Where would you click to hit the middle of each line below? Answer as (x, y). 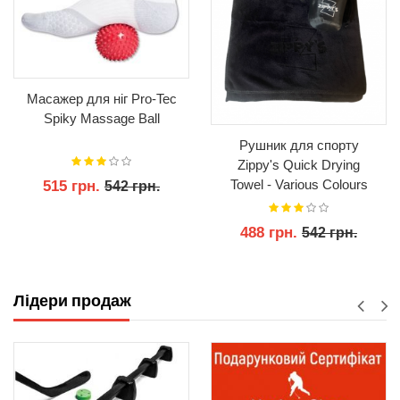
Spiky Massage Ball (101, 118)
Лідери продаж (72, 300)
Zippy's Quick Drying (299, 164)
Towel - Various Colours (299, 184)
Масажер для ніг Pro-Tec (101, 98)
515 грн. (74, 186)
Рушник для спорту (299, 145)
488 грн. (271, 232)
